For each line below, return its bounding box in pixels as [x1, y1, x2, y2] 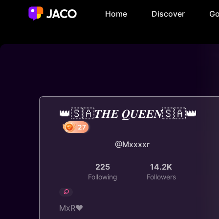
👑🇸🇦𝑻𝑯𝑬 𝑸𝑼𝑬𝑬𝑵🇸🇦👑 [59, 107, 197, 121]
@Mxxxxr [114, 139, 150, 149]
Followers [146, 172, 176, 181]
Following [88, 172, 118, 181]
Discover [152, 9, 185, 19]
